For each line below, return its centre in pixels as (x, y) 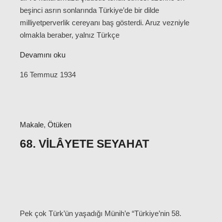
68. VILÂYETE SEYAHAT (84, 144)
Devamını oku (43, 55)
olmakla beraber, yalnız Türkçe (70, 35)
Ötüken (59, 124)
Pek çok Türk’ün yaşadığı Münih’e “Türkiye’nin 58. (101, 214)
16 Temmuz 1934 (48, 74)
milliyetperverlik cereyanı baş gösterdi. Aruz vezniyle (105, 22)
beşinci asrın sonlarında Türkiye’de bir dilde (89, 10)
